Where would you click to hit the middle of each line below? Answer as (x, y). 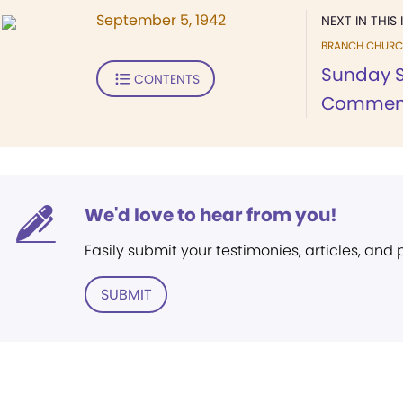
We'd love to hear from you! (211, 215)
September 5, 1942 (161, 20)
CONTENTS (166, 79)
